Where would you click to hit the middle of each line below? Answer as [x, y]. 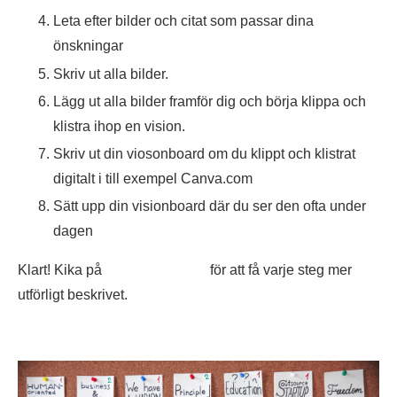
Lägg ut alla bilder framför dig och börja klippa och [210, 101]
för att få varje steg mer [279, 270]
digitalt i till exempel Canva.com [153, 179]
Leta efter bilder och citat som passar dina [183, 21]
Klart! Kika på [62, 270]
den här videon [156, 270]
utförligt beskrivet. [73, 295]
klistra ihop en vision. [119, 126]
